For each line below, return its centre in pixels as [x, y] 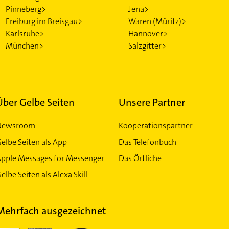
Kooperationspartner [155, 125]
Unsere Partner [152, 102]
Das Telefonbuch [147, 142]
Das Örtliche [140, 158]
